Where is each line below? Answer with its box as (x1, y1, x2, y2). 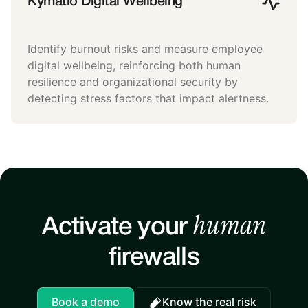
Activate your (41, 217, 194, 240)
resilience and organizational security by (27, 76, 238, 89)
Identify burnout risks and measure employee (27, 43, 263, 56)
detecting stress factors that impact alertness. (27, 92, 269, 106)
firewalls (109, 247, 199, 270)
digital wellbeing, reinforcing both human (27, 59, 241, 73)
